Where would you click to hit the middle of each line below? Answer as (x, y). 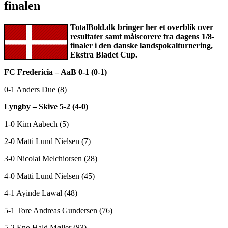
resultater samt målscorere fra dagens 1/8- (142, 36)
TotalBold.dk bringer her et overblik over (142, 27)
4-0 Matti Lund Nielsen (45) (49, 176)
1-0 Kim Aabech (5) (36, 124)
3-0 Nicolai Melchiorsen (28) (51, 158)
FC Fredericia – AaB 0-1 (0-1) (55, 72)
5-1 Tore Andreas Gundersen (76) (58, 210)
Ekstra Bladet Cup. (104, 54)
